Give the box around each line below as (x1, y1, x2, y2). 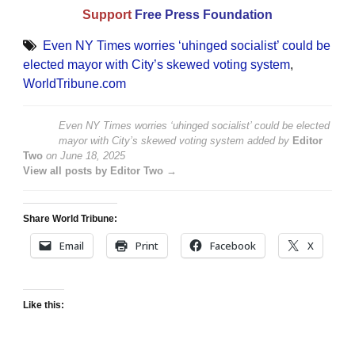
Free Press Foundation (135, 8, 273, 22)
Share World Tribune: (23, 213, 117, 225)
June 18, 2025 (60, 150, 125, 162)
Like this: (23, 300, 64, 311)
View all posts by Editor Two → (23, 165, 177, 177)
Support (82, 8, 132, 22)
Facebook (210, 239, 256, 254)
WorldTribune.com (23, 77, 126, 91)
